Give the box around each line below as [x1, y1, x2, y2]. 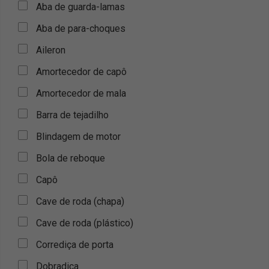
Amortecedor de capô [36, 66, 127, 77]
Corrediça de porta [36, 239, 113, 250]
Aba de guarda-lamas [36, 1, 125, 13]
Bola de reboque [36, 153, 105, 164]
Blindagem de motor [36, 131, 121, 142]
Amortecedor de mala [36, 88, 126, 99]
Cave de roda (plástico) [36, 217, 133, 229]
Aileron [36, 44, 65, 56]
